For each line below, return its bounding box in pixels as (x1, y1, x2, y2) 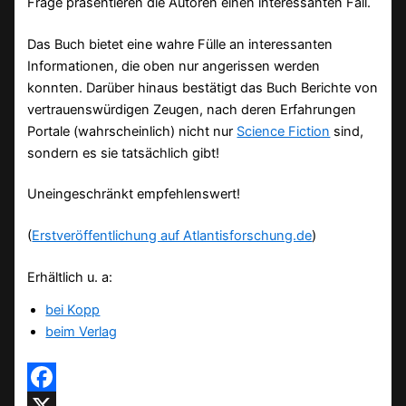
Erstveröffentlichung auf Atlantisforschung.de (32, 227, 313, 245)
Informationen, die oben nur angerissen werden (27, 57, 321, 74)
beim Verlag (45, 324, 118, 341)
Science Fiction (237, 122, 331, 140)
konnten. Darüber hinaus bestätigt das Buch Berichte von (27, 79, 379, 96)
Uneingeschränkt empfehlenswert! (27, 186, 241, 203)
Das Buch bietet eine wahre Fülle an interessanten (27, 35, 333, 53)
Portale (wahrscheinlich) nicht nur (27, 122, 237, 140)
